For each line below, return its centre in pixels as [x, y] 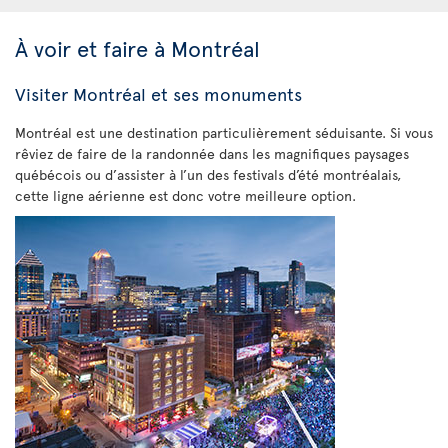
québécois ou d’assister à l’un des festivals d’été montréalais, [208, 175]
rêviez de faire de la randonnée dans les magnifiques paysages [212, 154]
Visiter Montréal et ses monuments [158, 94]
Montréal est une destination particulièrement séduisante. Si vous [224, 133]
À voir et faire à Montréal [137, 48]
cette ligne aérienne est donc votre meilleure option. [185, 196]
